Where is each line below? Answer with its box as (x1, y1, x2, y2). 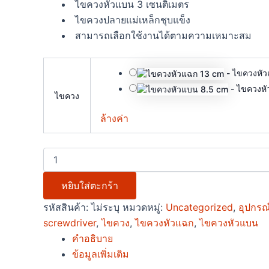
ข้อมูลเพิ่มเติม (72, 247, 129, 260)
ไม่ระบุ (91, 201, 119, 213)
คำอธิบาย (72, 232, 113, 244)
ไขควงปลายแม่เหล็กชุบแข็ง (72, 13, 190, 26)
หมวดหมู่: (122, 201, 166, 213)
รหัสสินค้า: (43, 201, 91, 213)
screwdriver (43, 216, 96, 229)
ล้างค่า (100, 112, 128, 124)
